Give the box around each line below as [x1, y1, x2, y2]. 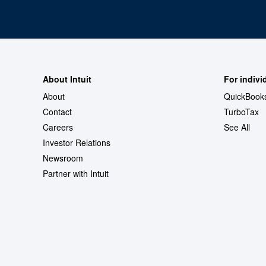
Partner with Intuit [43, 167, 109, 180]
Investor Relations [43, 137, 110, 149]
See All [224, 121, 250, 134]
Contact [43, 106, 72, 118]
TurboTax [224, 106, 259, 118]
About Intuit [43, 73, 91, 85]
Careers [43, 121, 73, 134]
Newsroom [43, 152, 83, 164]
